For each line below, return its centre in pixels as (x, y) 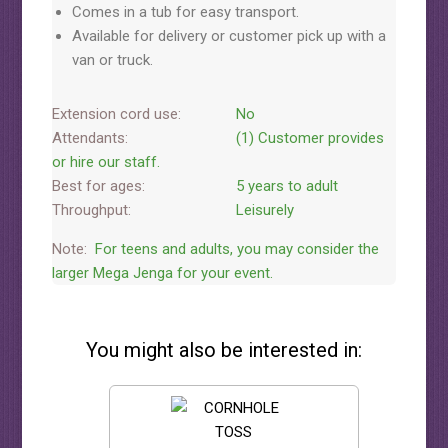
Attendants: (89, 138)
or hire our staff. (105, 162)
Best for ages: (98, 186)
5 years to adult (284, 186)
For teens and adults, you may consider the (234, 249)
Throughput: (91, 210)
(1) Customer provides (307, 138)
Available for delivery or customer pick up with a (228, 36)
